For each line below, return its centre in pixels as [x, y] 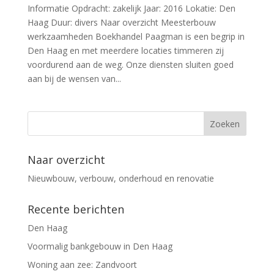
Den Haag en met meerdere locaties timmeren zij [125, 50]
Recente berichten [76, 209]
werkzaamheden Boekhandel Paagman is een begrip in [136, 36]
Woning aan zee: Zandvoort [82, 265]
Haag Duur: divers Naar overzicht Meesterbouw [121, 22]
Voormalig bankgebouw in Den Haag [100, 246]
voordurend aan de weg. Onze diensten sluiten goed [130, 65]
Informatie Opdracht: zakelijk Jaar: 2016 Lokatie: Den [131, 8]
